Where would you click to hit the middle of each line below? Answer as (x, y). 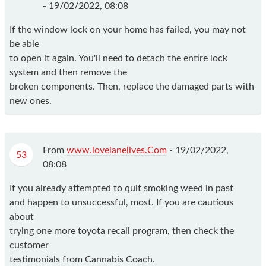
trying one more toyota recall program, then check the (122, 231)
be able (24, 44)
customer (29, 246)
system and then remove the (68, 73)
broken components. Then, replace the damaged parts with (132, 87)
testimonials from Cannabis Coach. (82, 260)
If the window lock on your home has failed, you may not (128, 30)
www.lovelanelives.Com (117, 151)
